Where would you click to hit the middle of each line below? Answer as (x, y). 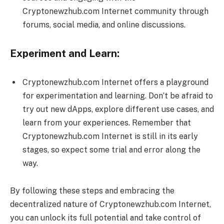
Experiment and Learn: (65, 53)
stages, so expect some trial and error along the (111, 149)
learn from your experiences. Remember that (107, 122)
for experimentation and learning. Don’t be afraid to (118, 95)
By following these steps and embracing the (92, 191)
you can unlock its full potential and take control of (105, 218)
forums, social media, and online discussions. (104, 25)
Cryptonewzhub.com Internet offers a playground (115, 82)
